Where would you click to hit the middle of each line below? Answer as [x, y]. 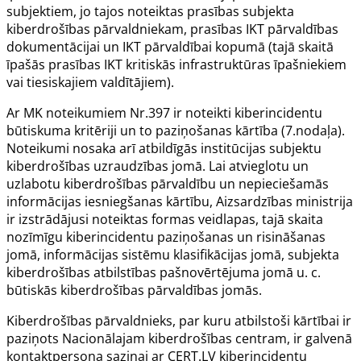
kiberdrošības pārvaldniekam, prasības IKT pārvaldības [172, 29]
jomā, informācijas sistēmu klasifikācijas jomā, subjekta [173, 254]
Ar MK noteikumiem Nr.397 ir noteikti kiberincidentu [164, 112]
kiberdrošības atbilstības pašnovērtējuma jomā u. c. [164, 272]
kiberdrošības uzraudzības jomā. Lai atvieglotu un [158, 166]
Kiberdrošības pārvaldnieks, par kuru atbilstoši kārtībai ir [179, 320]
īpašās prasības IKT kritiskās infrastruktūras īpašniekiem [176, 64]
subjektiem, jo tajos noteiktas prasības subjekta [150, 11]
